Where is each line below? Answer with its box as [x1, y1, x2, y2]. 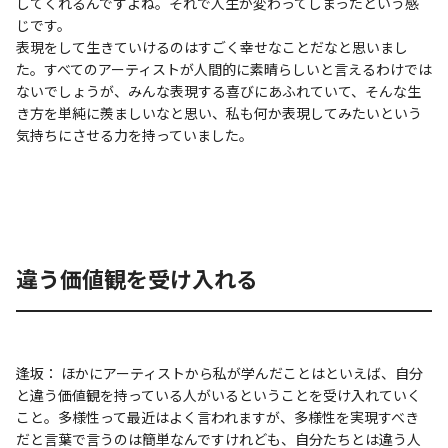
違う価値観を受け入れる [16, 261, 258, 294]
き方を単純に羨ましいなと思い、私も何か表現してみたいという [16, 102, 422, 123]
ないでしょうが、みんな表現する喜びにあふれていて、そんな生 [16, 80, 421, 101]
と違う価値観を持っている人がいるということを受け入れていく [16, 384, 421, 405]
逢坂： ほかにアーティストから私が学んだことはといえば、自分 [16, 362, 423, 383]
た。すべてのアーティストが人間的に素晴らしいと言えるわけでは [16, 58, 432, 79]
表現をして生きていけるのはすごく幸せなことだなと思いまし [16, 36, 408, 57]
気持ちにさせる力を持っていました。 [16, 124, 253, 145]
